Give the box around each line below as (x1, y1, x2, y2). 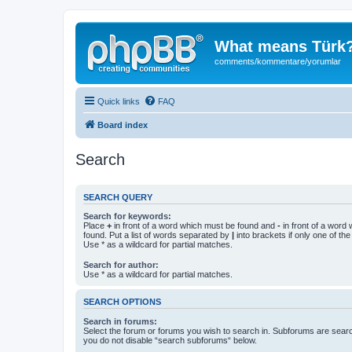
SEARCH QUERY (83, 192, 152, 202)
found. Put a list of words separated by (83, 230, 232, 240)
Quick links (97, 96, 140, 106)
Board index (97, 119, 148, 130)
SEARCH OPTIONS (83, 297, 161, 307)
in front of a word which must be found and (112, 221, 277, 230)
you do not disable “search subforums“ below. (83, 335, 257, 345)
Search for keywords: (83, 211, 171, 221)
